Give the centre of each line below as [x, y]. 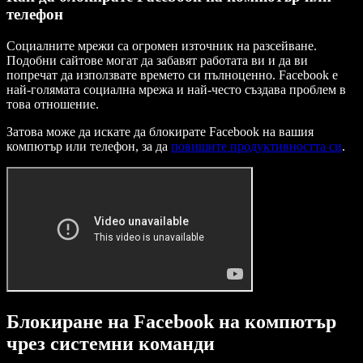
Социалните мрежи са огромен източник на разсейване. [162, 46]
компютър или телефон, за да [89, 147]
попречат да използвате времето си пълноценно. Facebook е [172, 75]
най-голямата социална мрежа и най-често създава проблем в [176, 90]
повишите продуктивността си [256, 147]
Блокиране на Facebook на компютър [171, 322]
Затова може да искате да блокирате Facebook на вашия [160, 132]
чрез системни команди [111, 344]
